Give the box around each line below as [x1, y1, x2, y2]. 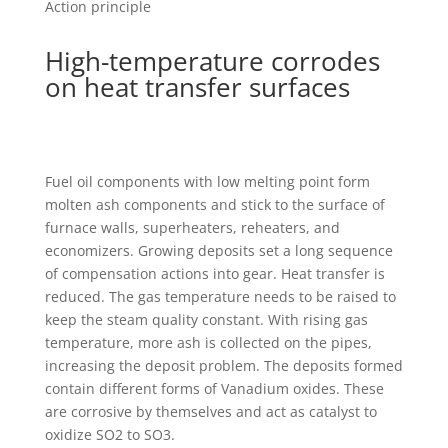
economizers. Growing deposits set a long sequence [44, 240, 393, 260]
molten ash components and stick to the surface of [44, 194, 385, 214]
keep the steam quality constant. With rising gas [44, 309, 368, 329]
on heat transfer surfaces [44, 68, 350, 105]
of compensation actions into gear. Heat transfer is [44, 263, 385, 283]
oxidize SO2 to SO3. [44, 424, 175, 444]
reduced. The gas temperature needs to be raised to [44, 286, 396, 306]
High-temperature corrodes [44, 42, 380, 79]
